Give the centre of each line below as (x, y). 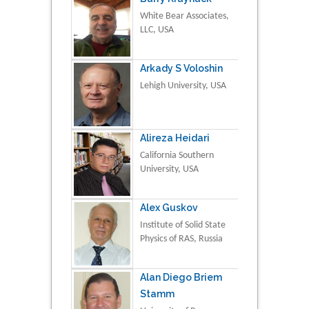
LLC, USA (157, 30)
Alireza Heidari (175, 138)
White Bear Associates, (185, 17)
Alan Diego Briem (181, 278)
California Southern (177, 156)
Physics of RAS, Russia (181, 239)
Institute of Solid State (183, 226)
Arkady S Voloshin (181, 69)
